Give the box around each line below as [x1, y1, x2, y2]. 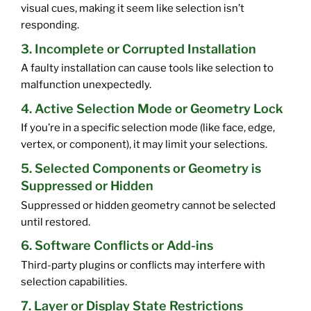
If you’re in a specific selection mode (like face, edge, [21, 121, 275, 135]
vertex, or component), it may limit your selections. [21, 138, 267, 151]
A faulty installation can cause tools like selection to [21, 62, 274, 75]
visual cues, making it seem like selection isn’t [21, 2, 244, 15]
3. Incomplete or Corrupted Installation [21, 42, 256, 57]
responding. [21, 19, 79, 32]
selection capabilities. [21, 275, 127, 288]
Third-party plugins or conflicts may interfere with [21, 258, 265, 271]
